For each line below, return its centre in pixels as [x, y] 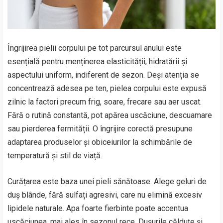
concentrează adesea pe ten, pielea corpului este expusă [107, 88]
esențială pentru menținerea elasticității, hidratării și [98, 61]
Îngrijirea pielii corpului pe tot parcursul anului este [95, 48]
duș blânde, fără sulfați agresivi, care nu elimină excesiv [105, 195]
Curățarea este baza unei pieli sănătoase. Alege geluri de [107, 181]
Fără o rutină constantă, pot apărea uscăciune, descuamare [110, 115]
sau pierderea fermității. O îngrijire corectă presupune [100, 128]
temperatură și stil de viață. [55, 155]
